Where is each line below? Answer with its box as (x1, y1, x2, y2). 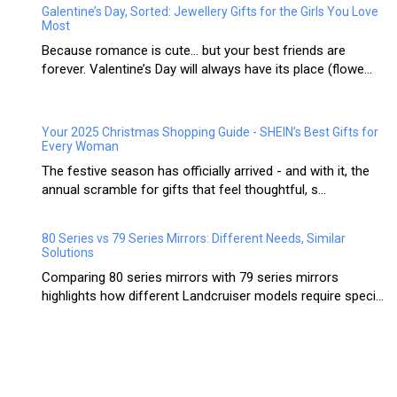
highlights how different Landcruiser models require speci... (42, 288, 384, 305)
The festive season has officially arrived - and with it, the (42, 163, 370, 180)
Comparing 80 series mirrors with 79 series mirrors (42, 269, 339, 286)
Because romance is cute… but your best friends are (42, 43, 346, 59)
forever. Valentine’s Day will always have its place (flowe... (42, 61, 372, 78)
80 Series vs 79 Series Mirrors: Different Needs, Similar (42, 231, 346, 246)
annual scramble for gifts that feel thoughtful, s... (42, 182, 326, 198)
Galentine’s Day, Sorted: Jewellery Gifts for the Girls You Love (42, 4, 378, 19)
